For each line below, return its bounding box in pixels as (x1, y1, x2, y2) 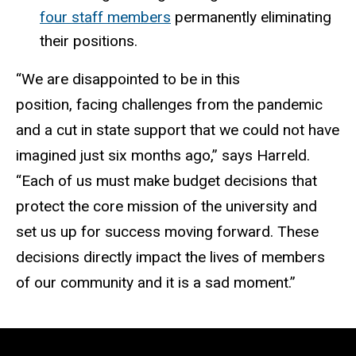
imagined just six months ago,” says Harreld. (16, 146, 310, 165)
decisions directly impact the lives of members (16, 248, 325, 267)
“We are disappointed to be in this (16, 70, 240, 89)
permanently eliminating (171, 8, 331, 27)
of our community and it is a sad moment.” (16, 273, 296, 292)
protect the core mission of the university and (16, 197, 317, 216)
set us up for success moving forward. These (16, 222, 319, 242)
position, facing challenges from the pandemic (16, 95, 323, 114)
